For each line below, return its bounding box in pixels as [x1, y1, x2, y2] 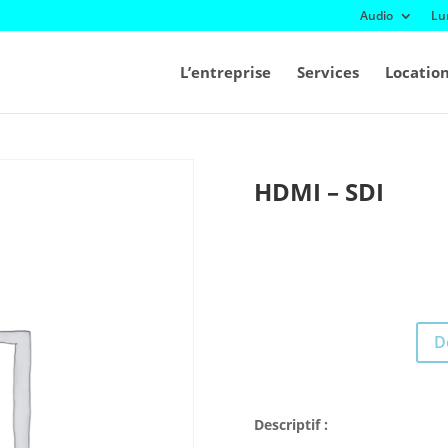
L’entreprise [179, 62, 271, 82]
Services [296, 62, 359, 82]
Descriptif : [253, 414, 328, 434]
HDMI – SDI [253, 175, 384, 208]
